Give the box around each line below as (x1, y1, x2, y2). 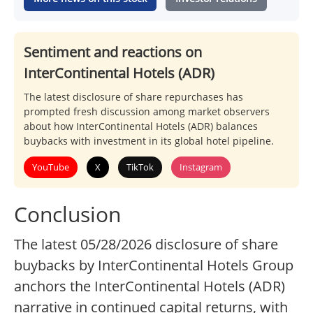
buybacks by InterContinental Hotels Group (14, 256, 293, 275)
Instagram (180, 161, 222, 174)
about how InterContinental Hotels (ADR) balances (24, 119, 258, 133)
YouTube (32, 161, 69, 174)
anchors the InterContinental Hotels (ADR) (14, 277, 285, 296)
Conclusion (14, 200, 121, 229)
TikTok (126, 161, 154, 174)
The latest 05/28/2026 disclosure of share (14, 235, 278, 254)
